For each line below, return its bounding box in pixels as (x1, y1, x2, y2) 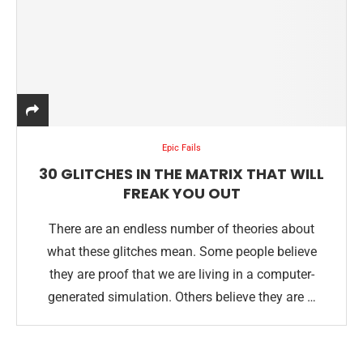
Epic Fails (162, 143, 201, 153)
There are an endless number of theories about (49, 221, 314, 237)
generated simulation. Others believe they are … (47, 289, 316, 305)
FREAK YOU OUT (122, 183, 241, 203)
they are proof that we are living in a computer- (49, 267, 314, 282)
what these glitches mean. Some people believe (46, 244, 317, 259)
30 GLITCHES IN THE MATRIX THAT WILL (39, 164, 324, 184)
